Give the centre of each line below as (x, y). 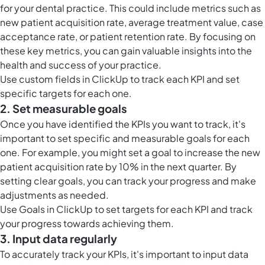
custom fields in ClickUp (74, 79)
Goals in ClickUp (56, 209)
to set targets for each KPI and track (173, 209)
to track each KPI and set (184, 79)
